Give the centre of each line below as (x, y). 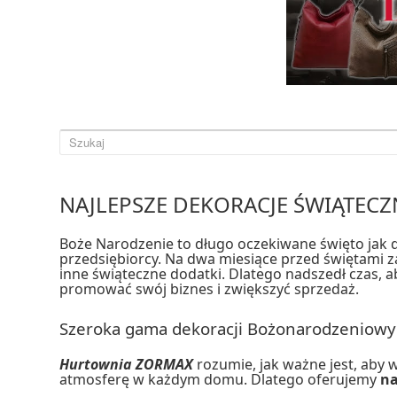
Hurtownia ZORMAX (127, 365)
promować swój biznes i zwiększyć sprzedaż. (210, 289)
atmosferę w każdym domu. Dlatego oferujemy (218, 380)
